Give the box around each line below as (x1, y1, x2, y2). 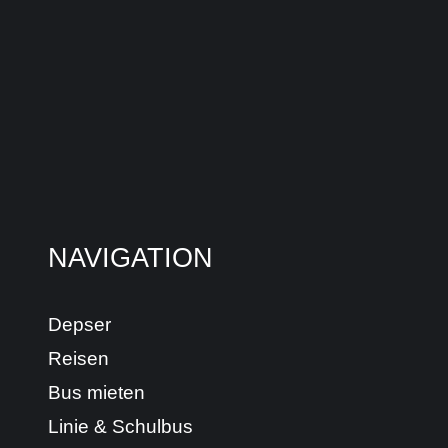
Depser (48, 313, 111, 335)
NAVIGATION (48, 243, 213, 274)
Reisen (48, 347, 109, 369)
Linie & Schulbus (48, 415, 193, 437)
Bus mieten (48, 381, 145, 403)
